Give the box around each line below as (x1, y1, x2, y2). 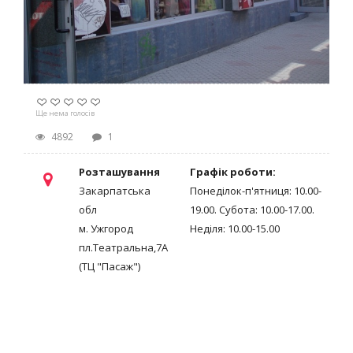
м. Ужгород (79, 221, 133, 236)
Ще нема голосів (35, 108, 95, 118)
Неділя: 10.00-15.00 (189, 221, 280, 236)
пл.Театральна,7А (79, 240, 168, 255)
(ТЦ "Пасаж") (79, 259, 140, 273)
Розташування (79, 165, 160, 179)
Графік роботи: (189, 165, 278, 179)
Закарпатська (79, 184, 150, 198)
